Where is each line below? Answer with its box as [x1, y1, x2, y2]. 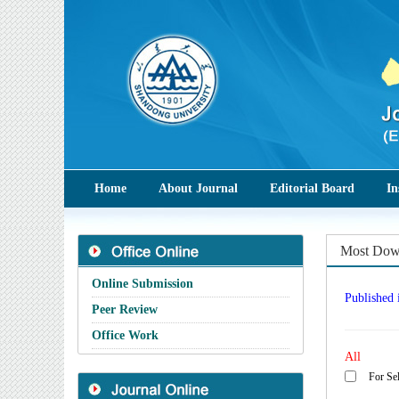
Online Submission [92, 277, 193, 290]
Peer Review [92, 303, 158, 316]
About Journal [159, 182, 238, 195]
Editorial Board [270, 182, 354, 195]
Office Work [92, 329, 159, 342]
